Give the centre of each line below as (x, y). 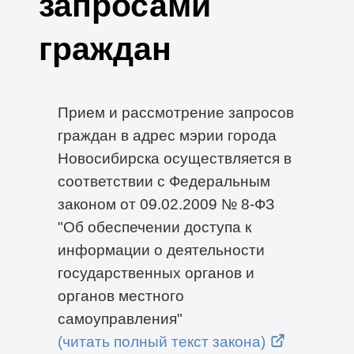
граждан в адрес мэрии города (167, 136)
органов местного (121, 296)
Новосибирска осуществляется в (174, 158)
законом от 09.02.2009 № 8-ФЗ (166, 204)
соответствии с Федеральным (164, 181)
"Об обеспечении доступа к (154, 227)
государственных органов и (156, 273)
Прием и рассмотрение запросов (175, 113)
